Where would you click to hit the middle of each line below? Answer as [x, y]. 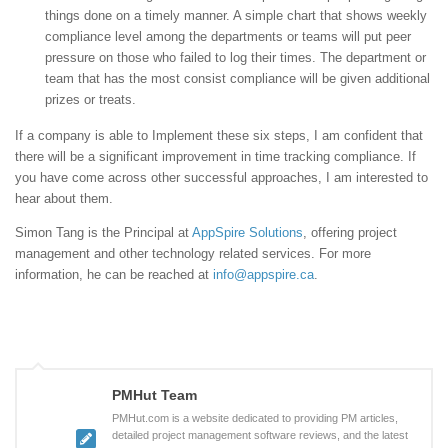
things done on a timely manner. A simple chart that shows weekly [236, 15]
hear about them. [64, 198]
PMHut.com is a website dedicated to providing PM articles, [255, 418]
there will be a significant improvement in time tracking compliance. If [215, 156]
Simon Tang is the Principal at [103, 232]
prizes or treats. [90, 99]
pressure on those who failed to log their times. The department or [235, 57]
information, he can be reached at [114, 274]
